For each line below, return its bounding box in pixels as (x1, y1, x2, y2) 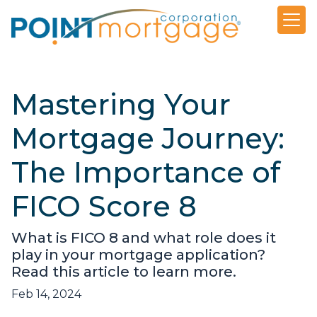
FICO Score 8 (11, 189, 197, 224)
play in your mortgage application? (11, 246, 265, 264)
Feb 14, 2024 (11, 287, 81, 301)
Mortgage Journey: (11, 121, 284, 156)
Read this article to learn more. (11, 263, 236, 281)
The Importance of (11, 155, 280, 190)
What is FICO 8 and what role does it (11, 229, 276, 247)
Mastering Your (11, 87, 231, 122)
